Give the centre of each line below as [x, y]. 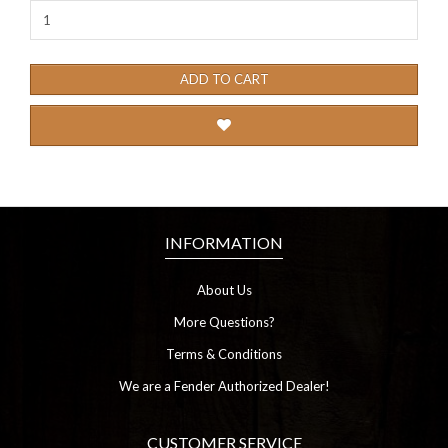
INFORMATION [224, 243]
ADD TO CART [224, 79]
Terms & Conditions [224, 354]
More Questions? [224, 322]
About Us [224, 290]
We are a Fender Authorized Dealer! [224, 386]
